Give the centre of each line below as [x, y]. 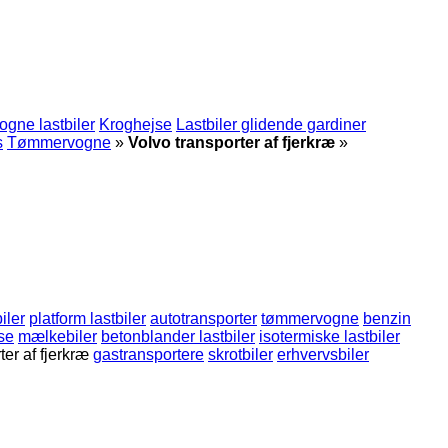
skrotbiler [240, 354]
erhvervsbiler [323, 354]
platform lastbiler [87, 318]
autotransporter [203, 318]
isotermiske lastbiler [329, 336]
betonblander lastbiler [178, 336]
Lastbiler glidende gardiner [271, 124]
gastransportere [148, 354]
